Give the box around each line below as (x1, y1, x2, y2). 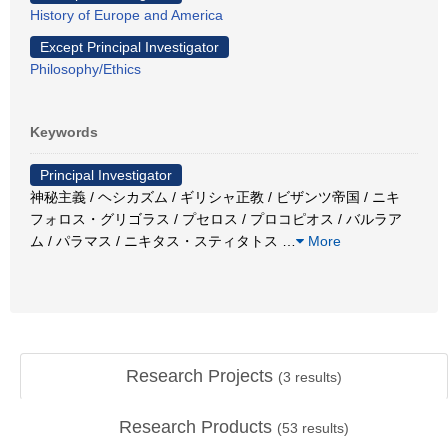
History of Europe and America (30, 6, 223, 23)
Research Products (119, 417, 277, 437)
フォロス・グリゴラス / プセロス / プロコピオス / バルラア (30, 210, 402, 227)
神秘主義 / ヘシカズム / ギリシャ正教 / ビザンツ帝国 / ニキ (30, 188, 400, 205)
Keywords (30, 123, 98, 140)
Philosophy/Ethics (30, 60, 141, 77)
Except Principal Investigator (40, 38, 219, 55)
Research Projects (126, 366, 278, 386)
